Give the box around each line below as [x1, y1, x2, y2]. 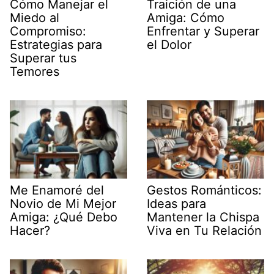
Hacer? [10, 223, 50, 239]
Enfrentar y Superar [147, 24, 259, 39]
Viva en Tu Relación [147, 223, 262, 239]
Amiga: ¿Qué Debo [10, 210, 117, 225]
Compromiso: [10, 24, 86, 39]
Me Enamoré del [10, 183, 104, 198]
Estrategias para [10, 37, 102, 53]
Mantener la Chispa [147, 210, 259, 225]
